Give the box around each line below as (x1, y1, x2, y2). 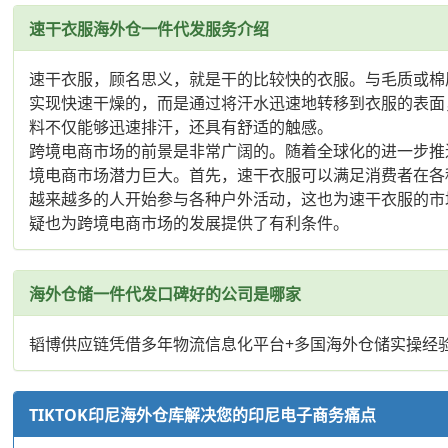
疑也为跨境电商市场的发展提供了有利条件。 (29, 211, 350, 234)
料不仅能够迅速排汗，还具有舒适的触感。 (29, 115, 334, 138)
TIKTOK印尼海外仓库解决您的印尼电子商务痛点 (29, 403, 377, 426)
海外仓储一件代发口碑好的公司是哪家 (29, 282, 302, 305)
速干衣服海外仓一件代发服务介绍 (29, 17, 270, 40)
